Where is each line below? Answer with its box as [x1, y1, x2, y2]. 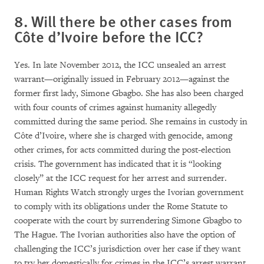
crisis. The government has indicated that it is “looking [14, 159, 221, 170]
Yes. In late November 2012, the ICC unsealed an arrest [14, 60, 226, 71]
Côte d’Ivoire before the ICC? [14, 25, 203, 47]
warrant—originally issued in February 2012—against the [14, 74, 229, 85]
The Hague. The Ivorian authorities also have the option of [14, 229, 235, 240]
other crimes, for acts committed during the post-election [14, 144, 231, 156]
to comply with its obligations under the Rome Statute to [14, 201, 227, 212]
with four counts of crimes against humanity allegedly [14, 102, 216, 113]
